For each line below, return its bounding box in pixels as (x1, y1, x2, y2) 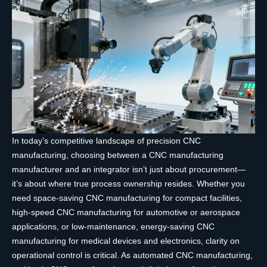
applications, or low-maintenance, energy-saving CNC (12, 222, 215, 232)
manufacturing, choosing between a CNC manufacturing (12, 150, 223, 160)
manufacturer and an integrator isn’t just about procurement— (12, 164, 246, 175)
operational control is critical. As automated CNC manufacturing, (12, 250, 253, 260)
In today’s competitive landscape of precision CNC (12, 136, 201, 146)
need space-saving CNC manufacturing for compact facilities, (12, 193, 242, 203)
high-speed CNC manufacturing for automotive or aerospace (12, 207, 240, 218)
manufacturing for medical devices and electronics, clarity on (12, 236, 240, 246)
